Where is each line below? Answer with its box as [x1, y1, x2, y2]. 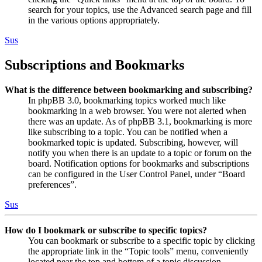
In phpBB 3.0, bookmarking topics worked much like [28, 95, 226, 105]
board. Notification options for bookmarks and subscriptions [28, 158, 249, 168]
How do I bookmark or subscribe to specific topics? [5, 225, 207, 235]
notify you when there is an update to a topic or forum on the [28, 147, 251, 158]
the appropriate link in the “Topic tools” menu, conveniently [28, 246, 249, 256]
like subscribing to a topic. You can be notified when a [28, 126, 227, 137]
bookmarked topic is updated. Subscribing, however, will [28, 137, 238, 147]
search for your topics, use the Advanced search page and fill [28, 4, 251, 15]
